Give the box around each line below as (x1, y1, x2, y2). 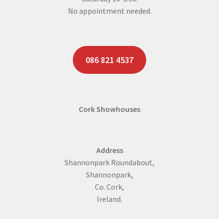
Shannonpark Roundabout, (65, 157, 154, 168)
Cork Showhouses (79, 104, 140, 114)
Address (96, 145, 123, 155)
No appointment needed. (67, 6, 152, 16)
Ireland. (97, 194, 122, 204)
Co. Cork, (95, 182, 124, 192)
